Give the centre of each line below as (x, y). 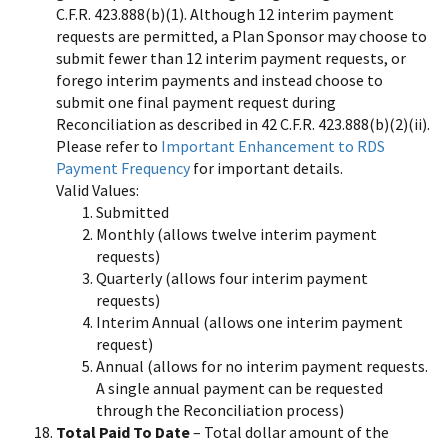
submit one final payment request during (196, 101)
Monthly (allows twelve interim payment (236, 233)
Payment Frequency (123, 167)
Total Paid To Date (123, 431)
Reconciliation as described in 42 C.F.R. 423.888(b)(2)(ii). (243, 123)
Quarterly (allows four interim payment (232, 277)
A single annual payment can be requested (239, 387)
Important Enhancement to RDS (273, 145)
